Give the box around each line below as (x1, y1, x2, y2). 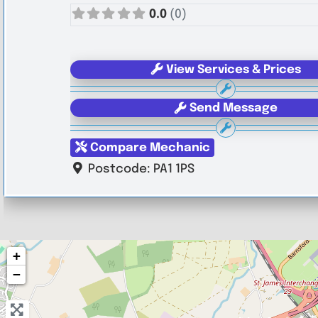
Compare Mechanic (89, 141, 210, 154)
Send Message (189, 102, 278, 115)
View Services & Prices (165, 64, 301, 77)
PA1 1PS (153, 163, 195, 175)
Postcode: (88, 163, 154, 175)
